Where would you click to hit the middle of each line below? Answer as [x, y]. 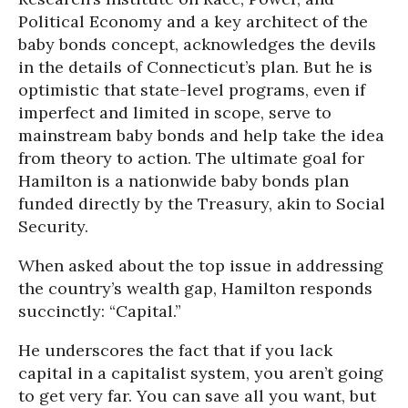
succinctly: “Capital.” [100, 311]
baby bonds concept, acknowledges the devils [197, 44]
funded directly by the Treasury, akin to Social [202, 204]
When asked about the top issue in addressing [201, 265]
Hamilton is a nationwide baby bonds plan [184, 181]
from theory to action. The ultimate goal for [191, 158]
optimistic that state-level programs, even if [192, 90]
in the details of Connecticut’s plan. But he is [195, 67]
